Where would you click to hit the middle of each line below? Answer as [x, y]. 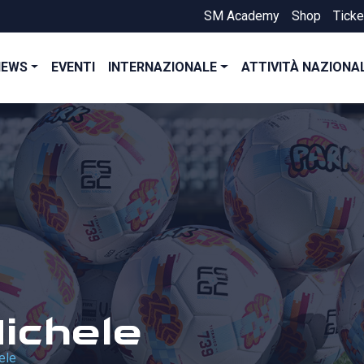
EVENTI [74, 67]
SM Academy [242, 16]
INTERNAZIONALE [163, 67]
